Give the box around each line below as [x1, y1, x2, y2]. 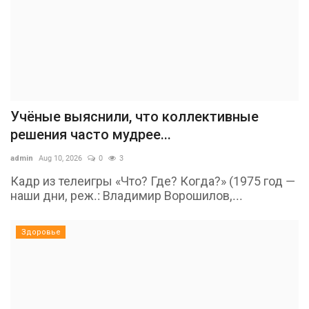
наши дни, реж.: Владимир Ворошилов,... [10, 188, 243, 203]
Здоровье [21, 227, 61, 237]
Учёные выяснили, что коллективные [10, 108, 259, 125]
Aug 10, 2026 [39, 153, 82, 163]
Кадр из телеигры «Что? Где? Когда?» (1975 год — [10, 173, 295, 188]
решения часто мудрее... [10, 126, 171, 143]
